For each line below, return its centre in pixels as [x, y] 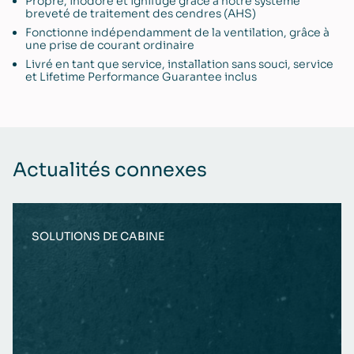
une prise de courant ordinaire [110, 45]
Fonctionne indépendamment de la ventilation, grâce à [177, 32]
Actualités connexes [110, 169]
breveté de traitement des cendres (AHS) [141, 13]
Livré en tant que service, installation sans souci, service [179, 64]
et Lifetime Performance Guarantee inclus [141, 76]
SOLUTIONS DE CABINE [98, 236]
